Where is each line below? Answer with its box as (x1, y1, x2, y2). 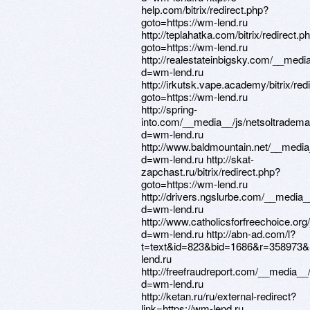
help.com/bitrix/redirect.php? (141, 2, 268, 17)
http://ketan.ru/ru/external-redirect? (141, 289, 296, 303)
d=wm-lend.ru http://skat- (141, 152, 254, 166)
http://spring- (141, 102, 197, 116)
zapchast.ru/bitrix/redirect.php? (141, 164, 280, 179)
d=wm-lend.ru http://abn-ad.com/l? (141, 226, 295, 241)
